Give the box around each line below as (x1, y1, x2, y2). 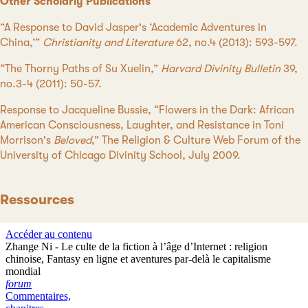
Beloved (54, 134, 91, 147)
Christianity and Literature (43, 36, 173, 49)
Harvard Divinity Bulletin (161, 63, 280, 76)
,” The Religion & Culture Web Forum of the (91, 134, 300, 147)
